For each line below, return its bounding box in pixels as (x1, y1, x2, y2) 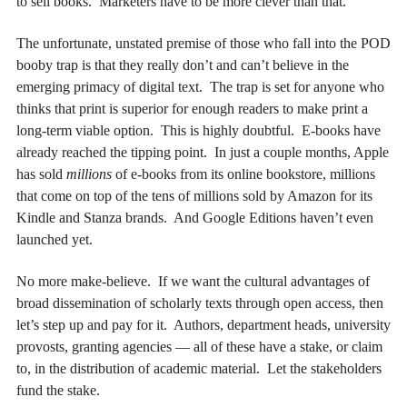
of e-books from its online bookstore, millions (112, 166, 375, 183)
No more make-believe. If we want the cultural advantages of (16, 273, 370, 290)
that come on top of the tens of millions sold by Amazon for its (16, 188, 372, 204)
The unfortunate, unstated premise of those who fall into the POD (16, 35, 391, 52)
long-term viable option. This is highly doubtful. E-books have (16, 123, 381, 139)
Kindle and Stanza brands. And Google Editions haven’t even (16, 210, 373, 226)
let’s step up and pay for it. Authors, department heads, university (16, 317, 391, 333)
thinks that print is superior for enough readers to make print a (16, 101, 368, 117)
